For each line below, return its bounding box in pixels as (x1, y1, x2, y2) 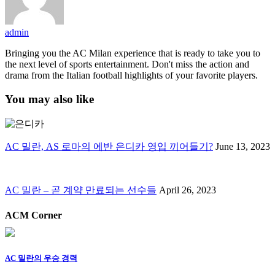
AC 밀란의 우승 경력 (5, 254, 77, 263)
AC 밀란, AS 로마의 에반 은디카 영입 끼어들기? (5, 141, 213, 152)
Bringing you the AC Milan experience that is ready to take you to (5, 48, 260, 59)
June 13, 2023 (213, 141, 270, 152)
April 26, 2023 (157, 184, 216, 195)
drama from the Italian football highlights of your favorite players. (5, 70, 258, 81)
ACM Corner (5, 209, 62, 220)
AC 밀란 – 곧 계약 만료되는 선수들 (5, 184, 157, 195)
